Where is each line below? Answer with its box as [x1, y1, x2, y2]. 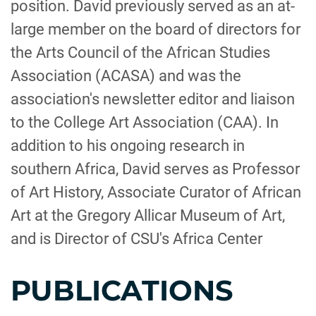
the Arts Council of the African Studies [11, 44, 270, 61]
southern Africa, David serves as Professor [11, 160, 300, 178]
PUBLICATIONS [11, 273, 233, 308]
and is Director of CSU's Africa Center [11, 230, 262, 248]
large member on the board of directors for [11, 20, 300, 38]
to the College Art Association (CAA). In [11, 114, 279, 131]
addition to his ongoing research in [11, 137, 245, 154]
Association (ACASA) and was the [11, 67, 241, 85]
